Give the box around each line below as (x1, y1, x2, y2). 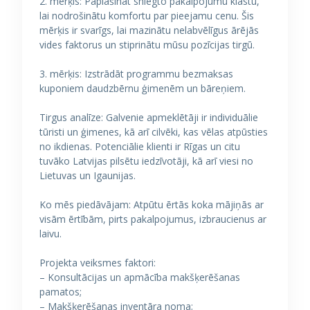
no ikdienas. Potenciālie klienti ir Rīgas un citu (39, 140, 240, 153)
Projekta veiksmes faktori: (39, 256, 156, 269)
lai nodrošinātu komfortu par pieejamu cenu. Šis (39, 9, 254, 22)
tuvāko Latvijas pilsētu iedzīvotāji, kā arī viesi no (39, 154, 253, 167)
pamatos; (39, 285, 82, 298)
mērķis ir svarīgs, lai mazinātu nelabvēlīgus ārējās (39, 24, 259, 37)
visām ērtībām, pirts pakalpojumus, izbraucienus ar (39, 212, 266, 226)
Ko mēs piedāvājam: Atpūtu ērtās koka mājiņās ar (39, 198, 264, 211)
